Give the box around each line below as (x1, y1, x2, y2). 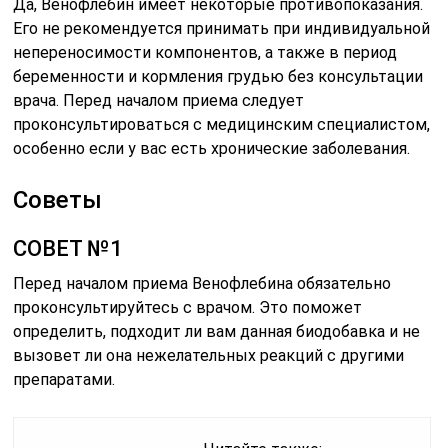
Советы (13, 186, 103, 215)
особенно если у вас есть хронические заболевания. (13, 139, 411, 159)
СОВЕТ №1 (13, 236, 124, 262)
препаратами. (13, 370, 116, 390)
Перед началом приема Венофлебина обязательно (13, 274, 392, 294)
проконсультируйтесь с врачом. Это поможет (13, 298, 363, 318)
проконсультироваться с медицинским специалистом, (13, 115, 431, 135)
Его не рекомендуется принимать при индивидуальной (13, 19, 431, 39)
